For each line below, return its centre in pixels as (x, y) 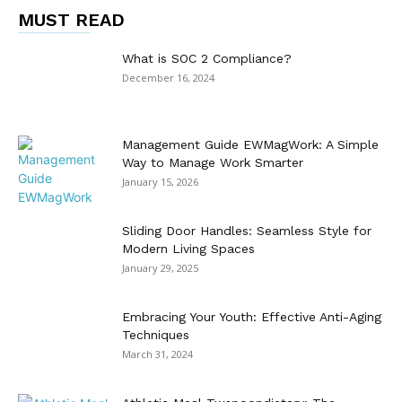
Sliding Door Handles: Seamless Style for (247, 230)
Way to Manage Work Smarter (213, 162)
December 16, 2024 (168, 77)
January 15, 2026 (160, 181)
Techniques (156, 334)
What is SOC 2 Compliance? (207, 58)
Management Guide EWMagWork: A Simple (250, 144)
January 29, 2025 (160, 267)
